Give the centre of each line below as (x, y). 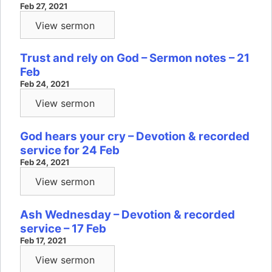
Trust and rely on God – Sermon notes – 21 (135, 58)
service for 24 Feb (70, 150)
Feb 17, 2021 (43, 240)
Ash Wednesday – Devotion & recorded (127, 214)
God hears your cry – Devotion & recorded (135, 136)
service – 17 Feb (63, 228)
